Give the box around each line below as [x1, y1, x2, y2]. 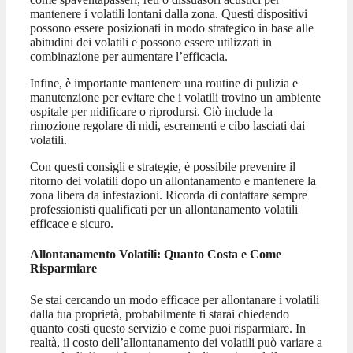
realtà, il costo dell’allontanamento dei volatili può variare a [30, 335, 322, 349]
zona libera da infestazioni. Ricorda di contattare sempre [30, 188, 307, 203]
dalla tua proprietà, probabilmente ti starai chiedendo [30, 307, 289, 321]
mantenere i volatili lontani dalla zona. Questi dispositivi [30, 7, 307, 21]
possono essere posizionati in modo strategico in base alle [30, 21, 314, 35]
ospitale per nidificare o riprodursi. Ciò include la [30, 105, 273, 119]
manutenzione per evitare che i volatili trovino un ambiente [30, 91, 321, 105]
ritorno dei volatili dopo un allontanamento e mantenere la [30, 174, 316, 188]
